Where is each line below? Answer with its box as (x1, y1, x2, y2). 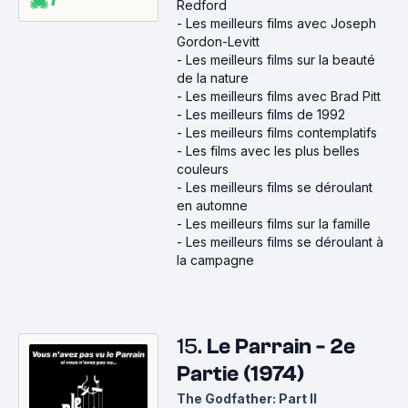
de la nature (177, 70, 249, 86)
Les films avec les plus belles (186, 143, 360, 158)
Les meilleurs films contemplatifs (186, 125, 377, 140)
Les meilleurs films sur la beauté (186, 52, 375, 67)
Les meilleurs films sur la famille (186, 216, 371, 231)
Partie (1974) (177, 362, 304, 386)
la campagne (177, 252, 254, 268)
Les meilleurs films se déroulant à (186, 234, 383, 250)
